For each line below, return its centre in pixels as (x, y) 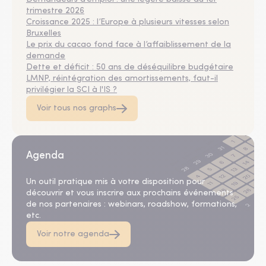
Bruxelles (44, 34)
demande (46, 56)
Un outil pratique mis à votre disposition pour (115, 182)
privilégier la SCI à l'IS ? (72, 90)
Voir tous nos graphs (77, 108)
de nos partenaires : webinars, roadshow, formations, (132, 205)
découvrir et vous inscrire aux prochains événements (130, 193)
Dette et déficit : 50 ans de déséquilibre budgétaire (130, 67)
